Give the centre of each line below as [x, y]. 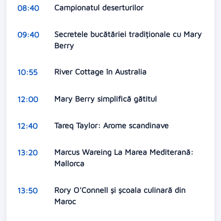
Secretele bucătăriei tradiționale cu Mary [128, 34]
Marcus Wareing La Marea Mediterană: [124, 152]
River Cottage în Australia [101, 72]
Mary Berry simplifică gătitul [107, 98]
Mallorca [70, 164]
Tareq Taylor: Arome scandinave [112, 126]
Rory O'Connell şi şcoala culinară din [120, 190]
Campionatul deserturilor [100, 7]
